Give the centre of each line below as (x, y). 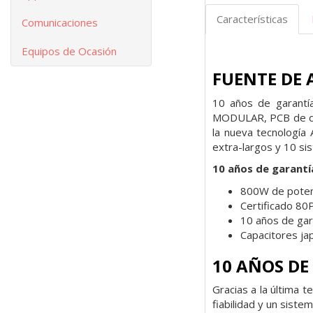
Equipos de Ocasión (69, 51)
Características (252, 19)
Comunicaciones (60, 22)
